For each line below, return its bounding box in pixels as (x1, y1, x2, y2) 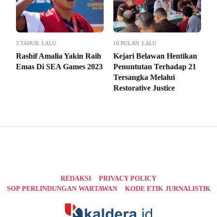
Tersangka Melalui (113, 73, 175, 81)
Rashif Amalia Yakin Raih (16, 51, 101, 60)
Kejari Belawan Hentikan (113, 51, 197, 60)
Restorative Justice (113, 83, 175, 92)
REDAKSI (61, 174, 91, 182)
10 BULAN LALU (113, 40, 156, 46)
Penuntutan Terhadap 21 (113, 62, 196, 71)
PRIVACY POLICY (99, 174, 156, 182)
